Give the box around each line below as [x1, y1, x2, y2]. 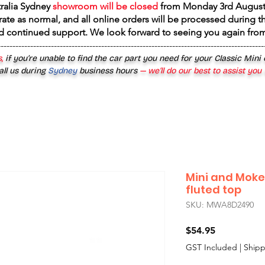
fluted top [186, 182, 241, 197]
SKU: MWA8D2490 [186, 199, 254, 210]
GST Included [186, 242, 237, 253]
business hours [79, 66, 137, 76]
